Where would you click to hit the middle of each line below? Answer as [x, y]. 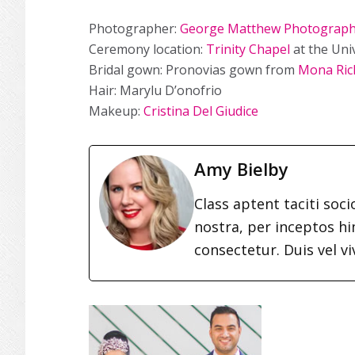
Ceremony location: [147, 49]
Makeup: [116, 111]
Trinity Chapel [248, 49]
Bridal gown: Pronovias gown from [193, 70]
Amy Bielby [241, 169]
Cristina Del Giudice [201, 111]
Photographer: [134, 29]
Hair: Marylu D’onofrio [155, 90]
